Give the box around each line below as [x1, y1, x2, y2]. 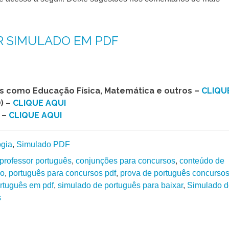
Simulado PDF [16, 140, 70, 149]
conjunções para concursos [76, 156, 175, 165]
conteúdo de [179, 156, 224, 165]
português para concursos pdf [9, 168, 116, 177]
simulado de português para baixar [58, 180, 183, 190]
